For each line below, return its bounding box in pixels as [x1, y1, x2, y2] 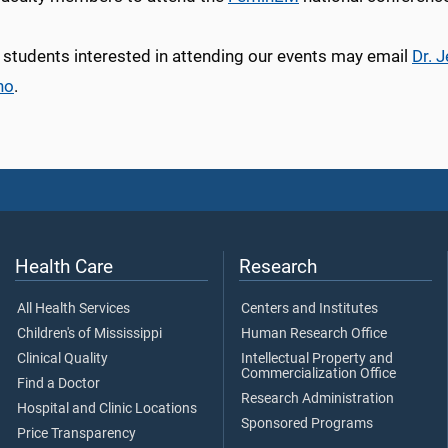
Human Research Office [241, 325, 387, 343]
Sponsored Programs [241, 415, 373, 433]
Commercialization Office [241, 365, 396, 383]
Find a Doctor [17, 375, 100, 393]
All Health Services [17, 300, 130, 318]
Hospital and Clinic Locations [17, 400, 197, 418]
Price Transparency [17, 425, 136, 443]
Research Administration [241, 390, 394, 408]
